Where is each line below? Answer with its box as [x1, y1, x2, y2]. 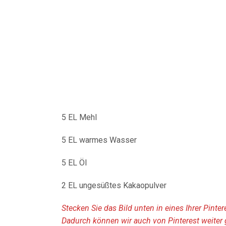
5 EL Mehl [62, 112, 97, 122]
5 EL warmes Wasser [62, 135, 137, 145]
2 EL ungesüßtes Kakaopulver [62, 181, 166, 190]
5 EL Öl [62, 158, 87, 167]
